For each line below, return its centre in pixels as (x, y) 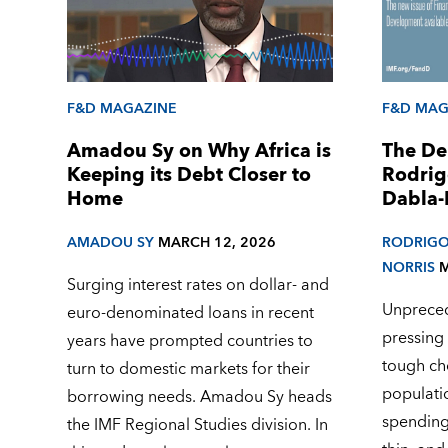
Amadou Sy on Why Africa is (199, 151)
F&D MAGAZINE (122, 108)
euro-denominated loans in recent (191, 313)
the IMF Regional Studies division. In (198, 425)
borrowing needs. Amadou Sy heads (200, 397)
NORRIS (408, 268)
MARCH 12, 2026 (217, 243)
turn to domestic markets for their (189, 369)
